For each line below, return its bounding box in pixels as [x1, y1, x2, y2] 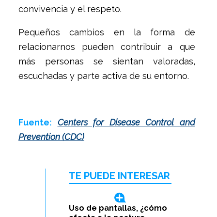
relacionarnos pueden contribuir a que [18, 42, 195, 52]
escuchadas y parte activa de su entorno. [18, 71, 189, 81]
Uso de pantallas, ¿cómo [69, 203, 167, 213]
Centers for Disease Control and [57, 117, 195, 128]
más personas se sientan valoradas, [18, 56, 195, 67]
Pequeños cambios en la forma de [18, 27, 195, 38]
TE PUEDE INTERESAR [69, 170, 170, 182]
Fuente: [18, 117, 58, 128]
